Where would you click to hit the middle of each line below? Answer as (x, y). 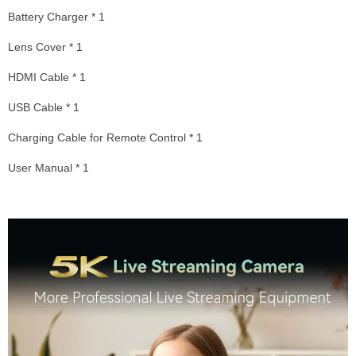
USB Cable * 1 (44, 107)
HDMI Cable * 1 (47, 77)
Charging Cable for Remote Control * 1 (105, 137)
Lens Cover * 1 (45, 46)
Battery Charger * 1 (56, 16)
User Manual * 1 (48, 167)
